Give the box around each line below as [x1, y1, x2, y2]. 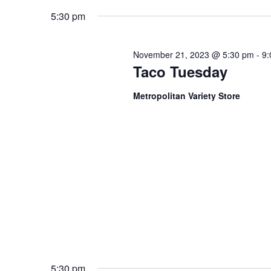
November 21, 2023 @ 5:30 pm [132, 48, 254, 60]
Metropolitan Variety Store [132, 90, 240, 102]
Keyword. [51, 3, 97, 15]
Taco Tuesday [132, 61, 227, 82]
